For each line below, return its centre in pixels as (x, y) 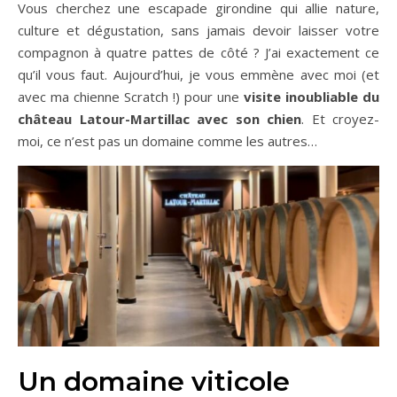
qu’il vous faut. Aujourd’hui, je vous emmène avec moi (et (198, 74)
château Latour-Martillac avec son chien (160, 119)
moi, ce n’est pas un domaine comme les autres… (167, 141)
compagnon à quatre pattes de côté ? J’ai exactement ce (198, 52)
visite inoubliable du (311, 97)
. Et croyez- (340, 119)
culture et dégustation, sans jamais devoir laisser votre (198, 30)
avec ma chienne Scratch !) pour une (131, 97)
